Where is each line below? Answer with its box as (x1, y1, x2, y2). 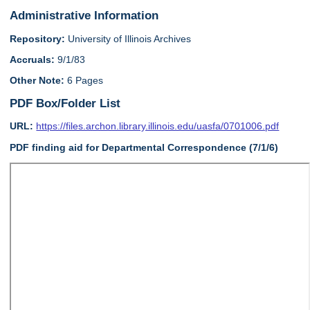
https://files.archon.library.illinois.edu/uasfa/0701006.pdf (36, 120, 280, 132)
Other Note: (10, 75, 65, 86)
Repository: (10, 33, 66, 44)
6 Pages (64, 75, 104, 86)
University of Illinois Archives (65, 33, 192, 44)
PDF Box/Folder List (10, 95, 121, 110)
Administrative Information (10, 8, 159, 23)
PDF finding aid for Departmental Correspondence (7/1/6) (10, 141, 279, 153)
